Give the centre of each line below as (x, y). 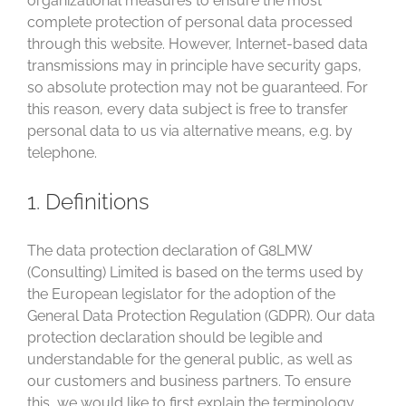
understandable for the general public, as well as (190, 359)
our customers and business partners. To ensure (189, 381)
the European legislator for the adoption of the (181, 294)
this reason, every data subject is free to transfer (188, 109)
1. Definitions (88, 202)
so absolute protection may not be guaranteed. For (198, 87)
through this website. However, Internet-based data (198, 44)
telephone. (62, 153)
